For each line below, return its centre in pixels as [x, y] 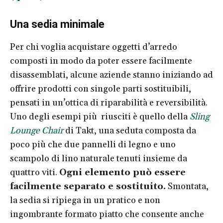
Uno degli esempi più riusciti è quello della [100, 116]
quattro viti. [35, 172]
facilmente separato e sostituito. [88, 186]
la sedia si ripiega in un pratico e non [85, 200]
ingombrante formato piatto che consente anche [107, 214]
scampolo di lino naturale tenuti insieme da [99, 158]
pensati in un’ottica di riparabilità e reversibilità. [109, 103]
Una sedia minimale [57, 24]
